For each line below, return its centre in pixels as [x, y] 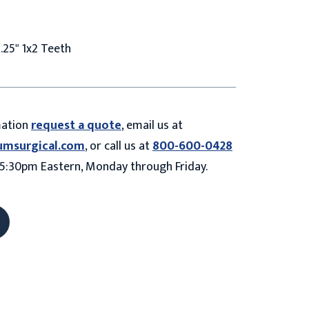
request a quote [76, 125]
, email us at [152, 125]
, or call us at [119, 146]
